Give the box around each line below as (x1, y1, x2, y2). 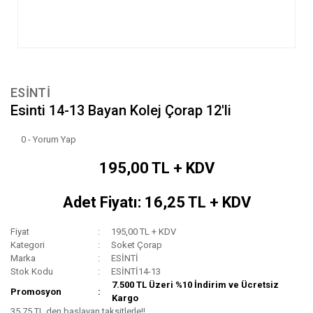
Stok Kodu (10, 266, 53, 277)
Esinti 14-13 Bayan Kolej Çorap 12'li (10, 102, 231, 119)
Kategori (10, 240, 45, 251)
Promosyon (10, 286, 61, 297)
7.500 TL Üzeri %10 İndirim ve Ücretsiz (112, 279, 279, 291)
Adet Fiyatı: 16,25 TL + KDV (62, 194, 251, 212)
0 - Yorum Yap (21, 134, 76, 145)
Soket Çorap (111, 240, 163, 251)
